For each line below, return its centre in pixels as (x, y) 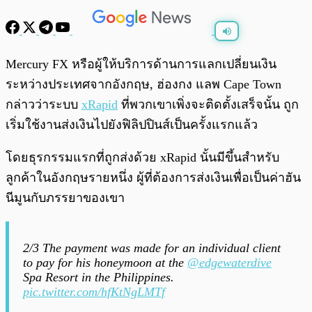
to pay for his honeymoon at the (105, 263)
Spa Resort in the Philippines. (99, 278)
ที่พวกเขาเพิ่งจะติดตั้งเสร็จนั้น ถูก (208, 105)
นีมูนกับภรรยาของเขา (65, 198)
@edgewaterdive (229, 263)
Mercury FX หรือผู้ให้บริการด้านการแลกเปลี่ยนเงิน (141, 64)
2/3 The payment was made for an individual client (152, 248)
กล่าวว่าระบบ (44, 105)
